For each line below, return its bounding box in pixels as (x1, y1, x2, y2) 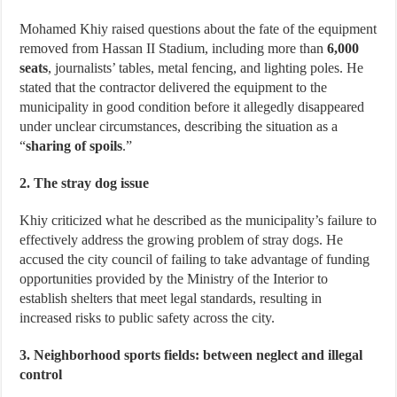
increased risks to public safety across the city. (19, 309, 276, 325)
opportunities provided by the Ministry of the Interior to (19, 270, 329, 286)
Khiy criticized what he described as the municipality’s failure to (19, 212, 378, 228)
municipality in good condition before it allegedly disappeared (19, 98, 365, 114)
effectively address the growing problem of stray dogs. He (19, 231, 344, 247)
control (19, 366, 63, 382)
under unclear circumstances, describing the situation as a (19, 118, 339, 134)
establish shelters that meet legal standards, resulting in (19, 290, 323, 306)
